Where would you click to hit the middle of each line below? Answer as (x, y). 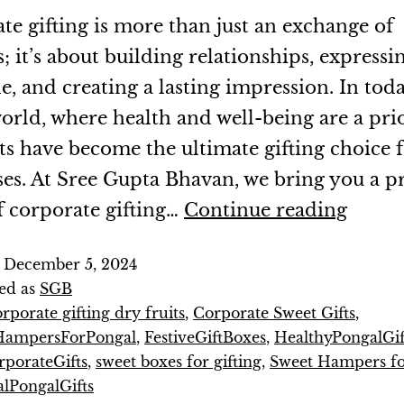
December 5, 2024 (70, 264)
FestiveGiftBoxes (205, 337)
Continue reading (266, 210)
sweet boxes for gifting (179, 362)
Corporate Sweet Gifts (274, 313)
